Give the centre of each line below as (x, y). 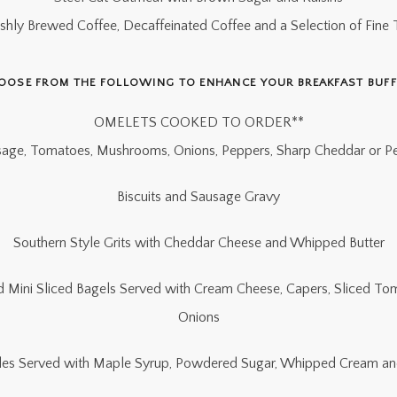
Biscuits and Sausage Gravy (198, 197)
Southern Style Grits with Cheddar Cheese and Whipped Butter (198, 243)
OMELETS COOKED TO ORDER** (198, 122)
